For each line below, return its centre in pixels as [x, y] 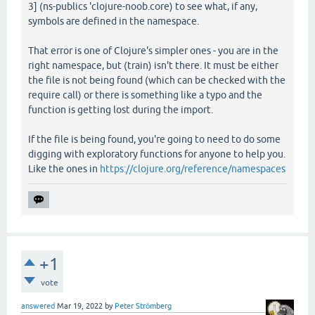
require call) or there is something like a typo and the [145, 95]
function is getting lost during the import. [121, 109]
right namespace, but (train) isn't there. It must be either [153, 65]
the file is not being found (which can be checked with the [157, 80]
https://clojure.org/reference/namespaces [193, 168]
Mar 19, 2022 [80, 306]
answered [38, 306]
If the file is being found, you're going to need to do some [154, 139]
